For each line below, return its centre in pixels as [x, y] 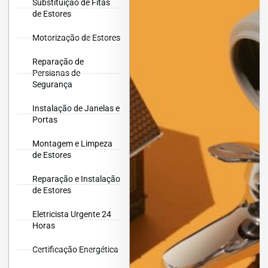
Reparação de [58, 61]
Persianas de [56, 73]
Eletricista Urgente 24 [72, 214]
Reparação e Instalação [76, 179]
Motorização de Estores [76, 37]
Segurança [52, 84]
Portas [45, 119]
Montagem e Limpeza [72, 143]
